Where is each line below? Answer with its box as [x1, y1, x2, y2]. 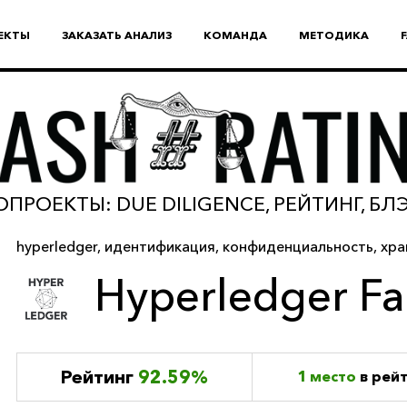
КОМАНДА [203, 28, 267, 42]
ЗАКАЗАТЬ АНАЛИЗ [61, 28, 172, 42]
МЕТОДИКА [298, 28, 369, 42]
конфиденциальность [223, 237, 373, 256]
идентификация [104, 237, 215, 256]
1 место [296, 367, 356, 386]
